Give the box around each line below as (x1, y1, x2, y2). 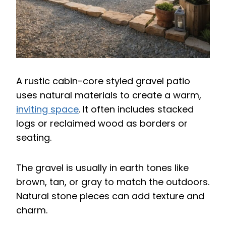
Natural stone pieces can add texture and (16, 190, 204, 203)
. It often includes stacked (79, 103, 194, 116)
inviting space (16, 103, 79, 116)
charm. (16, 204, 47, 217)
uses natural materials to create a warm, (16, 89, 201, 102)
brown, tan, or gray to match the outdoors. (16, 176, 209, 189)
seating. (16, 131, 51, 144)
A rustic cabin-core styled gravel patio (16, 75, 190, 88)
